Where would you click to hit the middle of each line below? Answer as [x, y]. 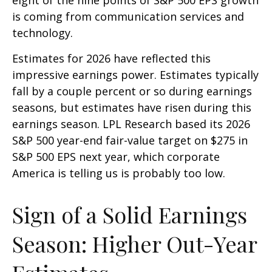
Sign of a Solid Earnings [130, 214]
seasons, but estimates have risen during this [132, 107]
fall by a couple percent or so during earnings [132, 91]
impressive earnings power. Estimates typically [135, 74]
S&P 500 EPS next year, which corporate [116, 156]
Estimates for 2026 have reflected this [111, 58]
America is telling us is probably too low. [119, 173]
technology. [42, 32]
